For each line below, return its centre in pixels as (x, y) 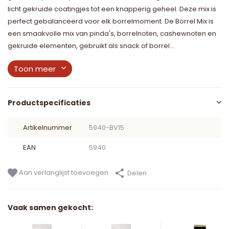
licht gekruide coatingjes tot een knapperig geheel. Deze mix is (112, 9)
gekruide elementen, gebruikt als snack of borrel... (91, 46)
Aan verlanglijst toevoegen (63, 173)
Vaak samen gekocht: (50, 208)
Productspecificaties (49, 103)
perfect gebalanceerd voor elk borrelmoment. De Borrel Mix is (111, 21)
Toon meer (35, 69)
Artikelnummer (48, 128)
